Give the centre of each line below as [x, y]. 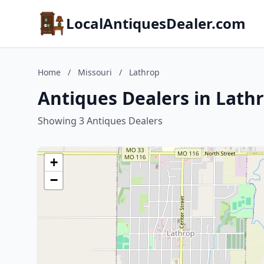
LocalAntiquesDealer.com [156, 23]
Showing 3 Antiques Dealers [100, 121]
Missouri [95, 72]
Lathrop [144, 72]
